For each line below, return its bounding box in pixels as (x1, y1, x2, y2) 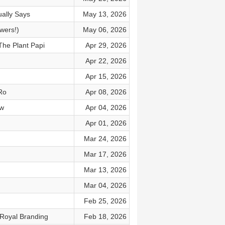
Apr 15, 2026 (85, 72, 127, 80)
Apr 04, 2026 (85, 103, 127, 111)
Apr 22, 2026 (85, 57, 127, 65)
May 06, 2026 (82, 26, 127, 34)
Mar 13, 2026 (83, 166, 127, 174)
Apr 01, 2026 (85, 119, 127, 127)
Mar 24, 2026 (83, 135, 127, 143)
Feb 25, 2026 (83, 197, 127, 205)
